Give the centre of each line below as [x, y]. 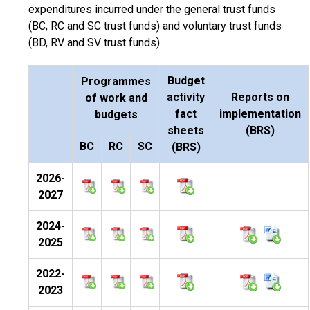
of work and [116, 98]
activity [186, 97]
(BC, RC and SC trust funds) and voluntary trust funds [155, 26]
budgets [116, 115]
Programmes [116, 81]
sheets [186, 130]
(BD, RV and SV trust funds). [95, 43]
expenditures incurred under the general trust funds [152, 9]
